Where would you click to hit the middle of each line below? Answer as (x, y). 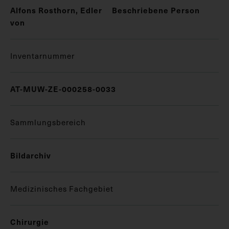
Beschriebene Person (156, 10)
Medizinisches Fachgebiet (62, 188)
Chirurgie (30, 221)
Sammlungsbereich (48, 122)
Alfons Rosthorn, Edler (56, 10)
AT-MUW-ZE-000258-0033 (63, 88)
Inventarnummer (42, 55)
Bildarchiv (31, 155)
